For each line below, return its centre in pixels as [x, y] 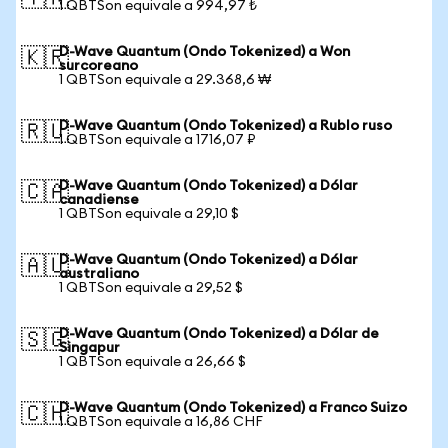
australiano [99, 274]
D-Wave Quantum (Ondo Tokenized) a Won [204, 52]
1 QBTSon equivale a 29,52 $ [151, 288]
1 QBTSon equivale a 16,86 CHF [161, 422]
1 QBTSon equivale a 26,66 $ [152, 362]
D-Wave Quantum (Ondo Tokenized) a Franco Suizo [233, 408]
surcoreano [98, 66]
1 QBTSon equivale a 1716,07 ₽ [157, 140]
